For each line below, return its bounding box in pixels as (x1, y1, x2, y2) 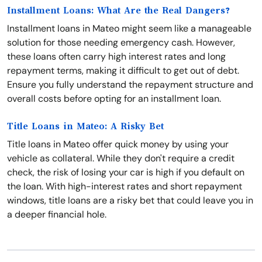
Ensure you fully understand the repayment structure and (7, 78, 253, 91)
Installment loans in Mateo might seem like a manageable (7, 22, 251, 35)
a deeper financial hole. (7, 208, 106, 220)
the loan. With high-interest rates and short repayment (7, 180, 242, 192)
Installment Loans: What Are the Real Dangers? (7, 5, 230, 16)
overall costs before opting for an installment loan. (7, 92, 221, 105)
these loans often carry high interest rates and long (7, 50, 226, 63)
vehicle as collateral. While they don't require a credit (7, 152, 235, 164)
